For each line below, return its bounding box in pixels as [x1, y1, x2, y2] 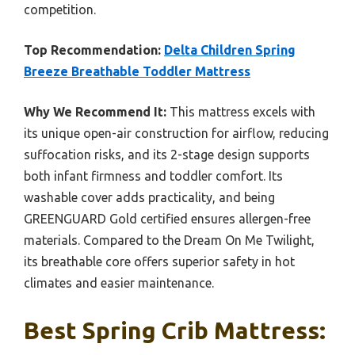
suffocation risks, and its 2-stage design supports [24, 147, 310, 162]
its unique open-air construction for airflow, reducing [24, 125, 329, 140]
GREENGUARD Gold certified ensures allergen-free [24, 211, 311, 226]
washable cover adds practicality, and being [24, 189, 275, 204]
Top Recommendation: [24, 42, 161, 57]
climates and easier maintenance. [24, 275, 214, 290]
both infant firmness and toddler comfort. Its [24, 168, 283, 183]
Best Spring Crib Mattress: [24, 316, 326, 344]
